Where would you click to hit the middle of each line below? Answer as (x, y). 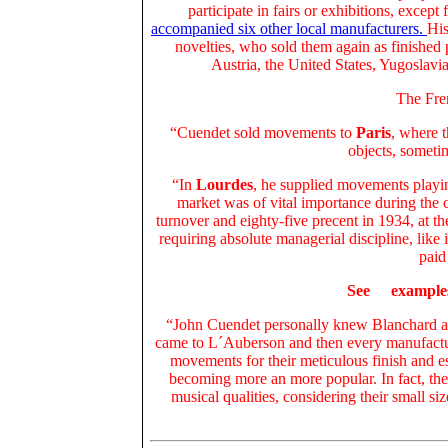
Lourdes (224, 184)
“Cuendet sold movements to (263, 132)
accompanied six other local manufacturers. (289, 28)
